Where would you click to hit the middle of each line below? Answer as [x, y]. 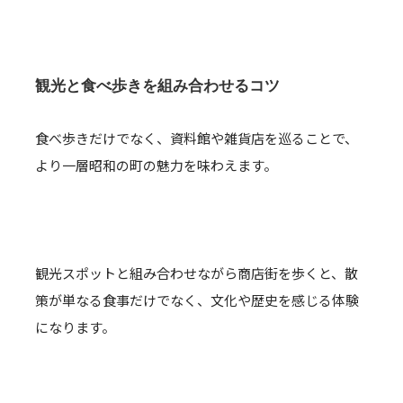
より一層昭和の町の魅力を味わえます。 [156, 165]
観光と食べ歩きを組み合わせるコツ [157, 85]
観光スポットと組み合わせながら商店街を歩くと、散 [197, 273]
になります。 [75, 327]
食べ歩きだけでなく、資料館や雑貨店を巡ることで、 [197, 138]
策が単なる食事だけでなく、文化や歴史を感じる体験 [197, 300]
